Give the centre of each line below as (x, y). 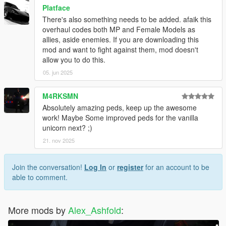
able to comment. (40, 177)
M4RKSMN (60, 96)
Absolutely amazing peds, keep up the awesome (120, 107)
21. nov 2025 (59, 140)
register (130, 167)
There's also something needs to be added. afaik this (127, 19)
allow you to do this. (74, 59)
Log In (95, 167)
